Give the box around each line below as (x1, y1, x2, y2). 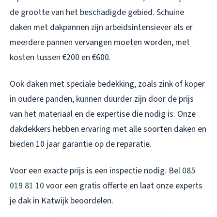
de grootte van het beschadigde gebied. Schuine (10, 6, 184, 19)
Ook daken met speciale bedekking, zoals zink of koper (10, 78, 205, 91)
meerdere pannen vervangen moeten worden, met (10, 36, 190, 49)
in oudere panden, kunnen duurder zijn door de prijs (10, 93, 194, 106)
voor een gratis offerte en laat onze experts (44, 180, 202, 192)
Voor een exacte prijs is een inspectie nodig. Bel (10, 165, 182, 177)
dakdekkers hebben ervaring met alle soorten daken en (10, 123, 206, 136)
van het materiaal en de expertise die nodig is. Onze (10, 108, 196, 121)
